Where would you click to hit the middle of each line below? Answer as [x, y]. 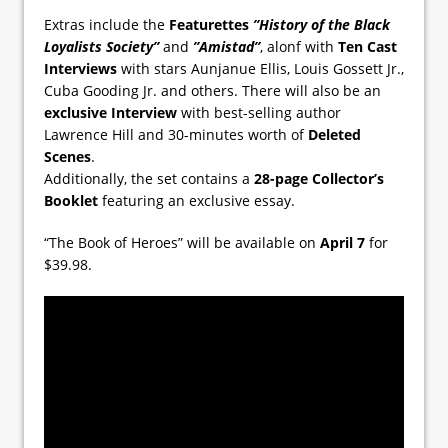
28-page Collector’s [319, 178]
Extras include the [106, 24]
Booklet [71, 200]
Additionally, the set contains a [149, 178]
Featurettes [211, 24]
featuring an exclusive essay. [196, 200]
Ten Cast [367, 46]
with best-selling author [259, 112]
